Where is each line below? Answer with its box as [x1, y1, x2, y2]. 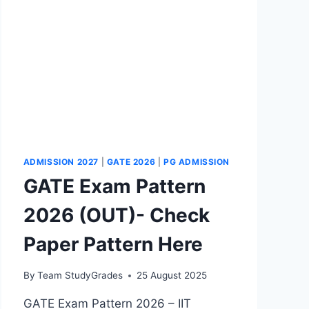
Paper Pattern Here [23, 232, 203, 257]
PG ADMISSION [163, 156, 230, 167]
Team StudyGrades [37, 270, 123, 281]
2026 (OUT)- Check [23, 203, 210, 228]
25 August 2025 [136, 270, 207, 281]
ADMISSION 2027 [23, 156, 99, 167]
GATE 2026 [106, 156, 156, 167]
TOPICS [81, 10, 121, 21]
